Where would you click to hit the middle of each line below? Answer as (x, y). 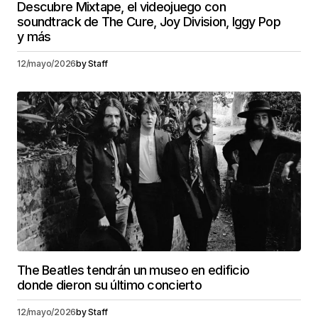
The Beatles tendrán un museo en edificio (133, 270)
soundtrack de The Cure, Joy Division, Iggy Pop (149, 21)
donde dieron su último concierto (109, 285)
